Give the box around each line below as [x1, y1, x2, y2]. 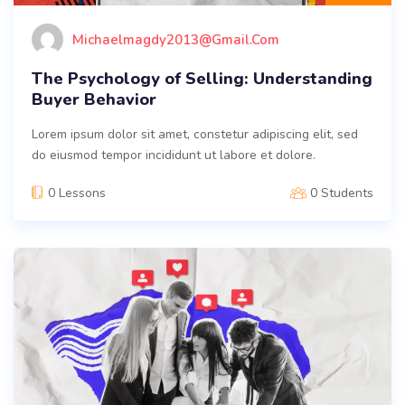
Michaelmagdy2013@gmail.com [72, 30, 279, 49]
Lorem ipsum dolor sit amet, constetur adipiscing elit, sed [32, 126, 358, 144]
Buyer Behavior [32, 89, 156, 111]
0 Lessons [48, 184, 106, 202]
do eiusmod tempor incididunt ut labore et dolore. [32, 146, 316, 165]
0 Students [310, 184, 373, 202]
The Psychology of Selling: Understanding [32, 68, 372, 90]
